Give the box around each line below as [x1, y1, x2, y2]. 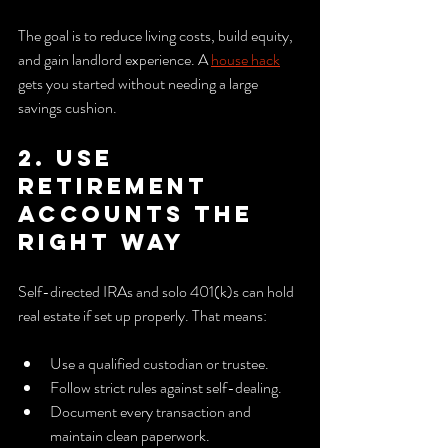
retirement [18, 171, 218, 200]
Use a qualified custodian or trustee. [50, 351, 269, 375]
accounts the [18, 199, 263, 228]
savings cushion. [18, 95, 117, 119]
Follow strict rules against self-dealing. [50, 375, 282, 399]
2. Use [18, 143, 123, 172]
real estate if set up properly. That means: [18, 303, 267, 327]
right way [18, 227, 185, 256]
